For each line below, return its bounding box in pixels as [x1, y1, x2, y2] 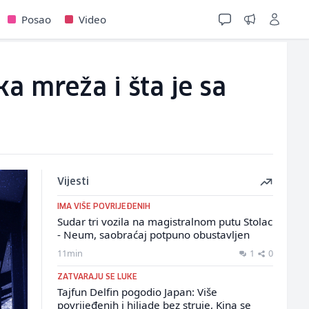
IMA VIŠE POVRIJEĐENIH [57, 203, 150, 210]
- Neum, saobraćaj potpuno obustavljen [57, 228, 250, 241]
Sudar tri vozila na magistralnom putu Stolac [57, 215, 272, 228]
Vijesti [57, 177, 89, 187]
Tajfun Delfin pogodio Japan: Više [57, 285, 217, 299]
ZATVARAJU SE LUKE [57, 273, 137, 281]
